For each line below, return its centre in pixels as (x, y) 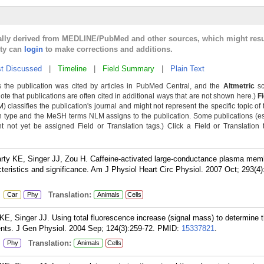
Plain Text (187, 69)
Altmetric (239, 86)
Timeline (72, 69)
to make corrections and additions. (108, 49)
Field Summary (128, 69)
